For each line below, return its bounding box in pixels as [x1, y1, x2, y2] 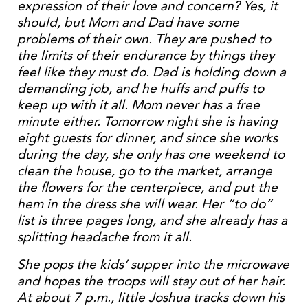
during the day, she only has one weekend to [17, 146, 285, 163]
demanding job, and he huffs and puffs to [17, 80, 264, 97]
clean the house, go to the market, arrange [17, 162, 272, 179]
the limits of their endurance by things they [17, 47, 274, 64]
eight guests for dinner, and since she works [17, 129, 278, 146]
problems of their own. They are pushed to [17, 30, 271, 47]
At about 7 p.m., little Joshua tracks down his [17, 289, 285, 306]
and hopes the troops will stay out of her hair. [17, 272, 285, 289]
